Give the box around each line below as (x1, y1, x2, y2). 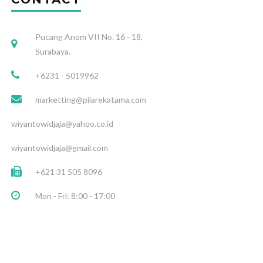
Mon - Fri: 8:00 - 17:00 (35, 190, 115, 201)
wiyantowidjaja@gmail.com (11, 142, 108, 153)
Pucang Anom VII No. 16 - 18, (35, 32, 143, 42)
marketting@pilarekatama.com (35, 94, 146, 104)
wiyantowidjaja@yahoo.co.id (11, 118, 113, 129)
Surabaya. (35, 46, 70, 56)
